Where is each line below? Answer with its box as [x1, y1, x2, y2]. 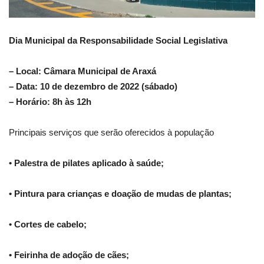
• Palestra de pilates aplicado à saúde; [9, 158, 164, 169]
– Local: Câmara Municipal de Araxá [9, 66, 156, 77]
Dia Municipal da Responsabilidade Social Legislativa [9, 35, 227, 46]
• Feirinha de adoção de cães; [9, 250, 129, 260]
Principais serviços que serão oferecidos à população [9, 127, 214, 138]
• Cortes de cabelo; [9, 219, 87, 230]
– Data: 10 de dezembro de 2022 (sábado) [9, 81, 177, 92]
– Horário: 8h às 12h [9, 97, 91, 107]
